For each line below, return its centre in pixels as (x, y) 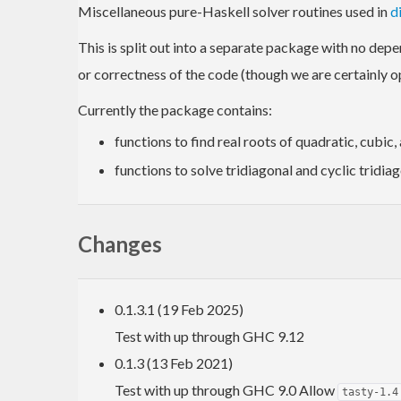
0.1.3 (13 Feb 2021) (174, 363)
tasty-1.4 (370, 392)
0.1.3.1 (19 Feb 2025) (179, 309)
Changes (120, 243)
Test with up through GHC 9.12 (209, 336)
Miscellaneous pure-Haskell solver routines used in (234, 11)
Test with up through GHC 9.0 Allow (226, 389)
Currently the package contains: (175, 109)
